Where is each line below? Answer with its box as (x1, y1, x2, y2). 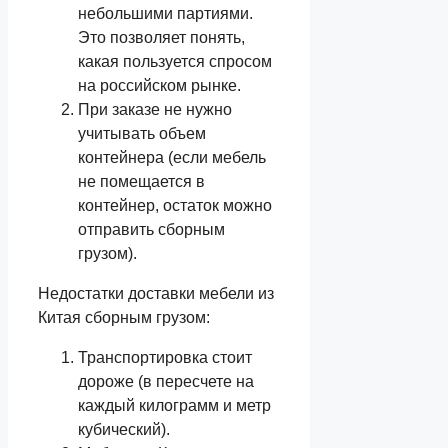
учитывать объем (78, 125, 206, 143)
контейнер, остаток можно (78, 197, 272, 215)
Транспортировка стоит (78, 349, 252, 367)
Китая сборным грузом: (38, 309, 210, 327)
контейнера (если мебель (78, 149, 266, 167)
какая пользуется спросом (78, 53, 272, 71)
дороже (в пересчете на (78, 373, 254, 391)
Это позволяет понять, (78, 29, 245, 47)
